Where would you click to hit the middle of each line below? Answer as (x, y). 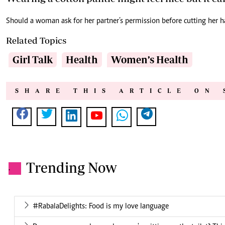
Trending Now (72, 168)
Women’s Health (150, 60)
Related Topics (36, 41)
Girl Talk (33, 60)
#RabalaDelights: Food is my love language (101, 207)
